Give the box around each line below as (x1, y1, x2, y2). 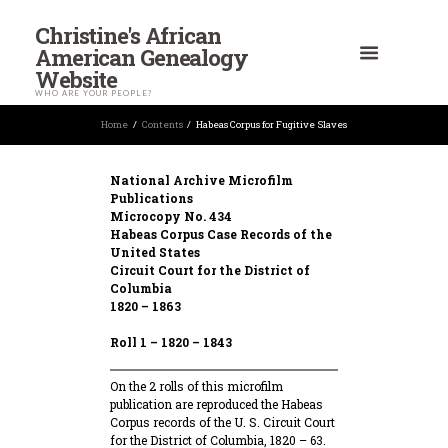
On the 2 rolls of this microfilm (109, 378, 283, 395)
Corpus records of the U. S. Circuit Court (109, 414, 335, 431)
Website (35, 64, 118, 94)
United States (109, 244, 200, 261)
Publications (109, 190, 193, 207)
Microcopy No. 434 (109, 208, 232, 225)
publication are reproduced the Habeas (109, 396, 323, 413)
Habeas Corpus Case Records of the (109, 226, 332, 243)
